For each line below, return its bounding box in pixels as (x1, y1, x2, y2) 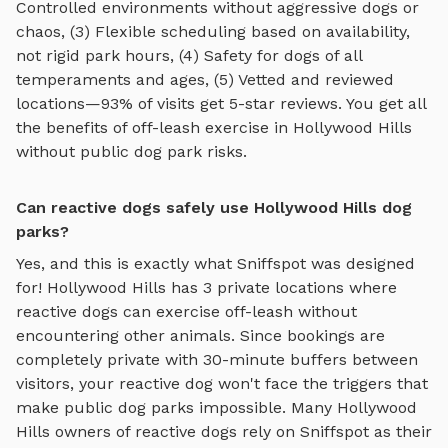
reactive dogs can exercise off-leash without (16, 301, 357, 321)
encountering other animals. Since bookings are (16, 325, 385, 345)
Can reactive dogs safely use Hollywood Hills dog (16, 197, 412, 217)
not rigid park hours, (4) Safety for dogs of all (16, 45, 362, 65)
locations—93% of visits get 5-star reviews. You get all (16, 93, 426, 113)
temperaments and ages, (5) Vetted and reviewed (16, 69, 394, 89)
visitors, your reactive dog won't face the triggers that (16, 373, 428, 393)
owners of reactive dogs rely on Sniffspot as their (55, 421, 432, 441)
